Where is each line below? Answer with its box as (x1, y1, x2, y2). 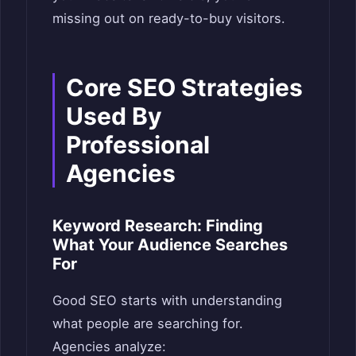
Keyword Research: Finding (52, 216, 263, 236)
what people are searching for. (52, 315, 243, 332)
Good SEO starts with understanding (52, 292, 282, 309)
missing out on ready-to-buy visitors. (52, 10, 285, 27)
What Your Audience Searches (52, 235, 288, 255)
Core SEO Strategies (66, 73, 303, 103)
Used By (66, 102, 162, 131)
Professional (66, 130, 210, 160)
